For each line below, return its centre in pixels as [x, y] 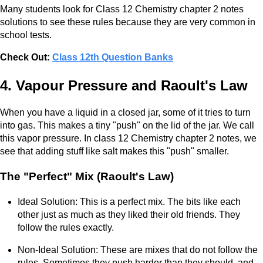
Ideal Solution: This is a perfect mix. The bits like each [129, 201]
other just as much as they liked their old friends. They [129, 214]
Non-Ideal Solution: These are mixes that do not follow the [138, 249]
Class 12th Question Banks [113, 57]
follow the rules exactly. [66, 227]
